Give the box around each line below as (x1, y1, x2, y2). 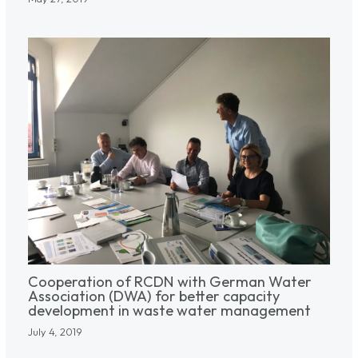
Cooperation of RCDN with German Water (27, 272, 312, 292)
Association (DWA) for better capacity (27, 287, 280, 306)
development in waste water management (27, 301, 311, 320)
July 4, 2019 (27, 324, 82, 338)
